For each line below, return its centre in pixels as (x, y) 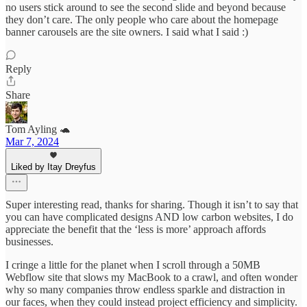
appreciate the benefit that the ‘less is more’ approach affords (136, 230)
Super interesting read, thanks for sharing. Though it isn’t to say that (152, 205)
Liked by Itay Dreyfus (53, 167)
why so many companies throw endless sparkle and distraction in (145, 290)
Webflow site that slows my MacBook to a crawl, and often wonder (151, 278)
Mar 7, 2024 (32, 142)
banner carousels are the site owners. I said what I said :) (127, 32)
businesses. (29, 242)
